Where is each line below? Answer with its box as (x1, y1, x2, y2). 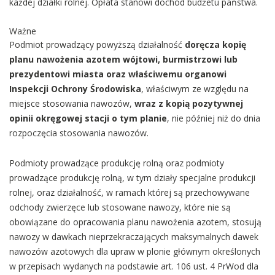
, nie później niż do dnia (167, 112, 260, 124)
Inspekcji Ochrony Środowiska (9, 83, 141, 95)
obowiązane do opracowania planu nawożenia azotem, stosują (9, 216, 261, 228)
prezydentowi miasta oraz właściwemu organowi (9, 68, 227, 80)
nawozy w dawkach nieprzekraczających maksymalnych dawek (9, 231, 258, 242)
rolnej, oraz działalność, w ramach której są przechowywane (9, 187, 250, 198)
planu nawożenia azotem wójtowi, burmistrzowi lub (9, 53, 238, 65)
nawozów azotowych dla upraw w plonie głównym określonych (9, 246, 260, 257)
